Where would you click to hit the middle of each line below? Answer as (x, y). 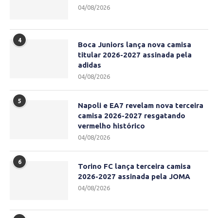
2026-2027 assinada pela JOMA (134, 177)
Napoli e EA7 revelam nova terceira (141, 106)
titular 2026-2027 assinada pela (135, 55)
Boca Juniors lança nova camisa (135, 45)
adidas (90, 65)
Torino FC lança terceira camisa (134, 166)
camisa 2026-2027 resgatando (132, 116)
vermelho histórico (111, 126)
